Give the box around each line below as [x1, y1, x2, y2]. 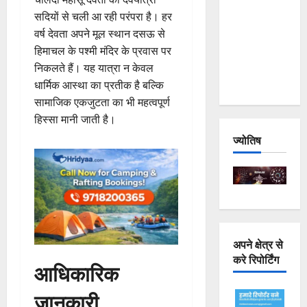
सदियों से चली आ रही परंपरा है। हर [34, 9, 172, 25]
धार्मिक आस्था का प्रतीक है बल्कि [34, 77, 164, 93]
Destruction [232, 57, 286, 74]
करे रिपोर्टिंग [232, 250, 279, 267]
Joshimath [232, 5, 278, 23]
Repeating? [232, 74, 284, 91]
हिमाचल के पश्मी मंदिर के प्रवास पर [34, 43, 171, 59]
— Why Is [232, 23, 276, 40]
